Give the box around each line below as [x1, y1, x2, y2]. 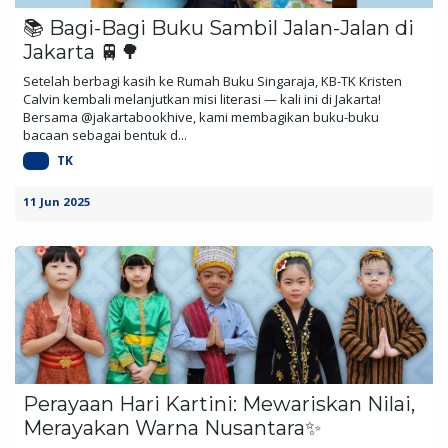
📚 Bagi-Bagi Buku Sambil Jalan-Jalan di [23, 15, 414, 40]
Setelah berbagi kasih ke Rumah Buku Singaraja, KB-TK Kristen [23, 71, 402, 90]
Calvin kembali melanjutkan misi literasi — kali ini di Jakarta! [23, 89, 381, 108]
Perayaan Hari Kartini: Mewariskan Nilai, [23, 391, 415, 416]
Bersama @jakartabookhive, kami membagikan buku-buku [23, 107, 379, 126]
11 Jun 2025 [23, 193, 91, 209]
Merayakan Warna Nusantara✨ [23, 415, 321, 440]
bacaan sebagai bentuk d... [23, 125, 187, 144]
